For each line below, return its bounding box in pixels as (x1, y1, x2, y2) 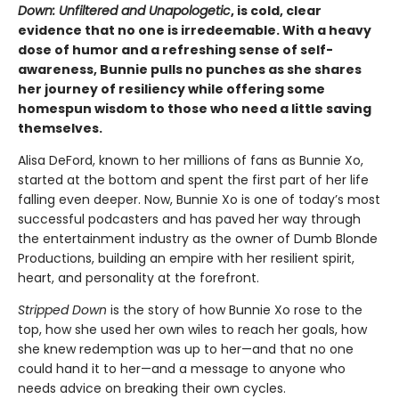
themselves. (18, 118, 102, 137)
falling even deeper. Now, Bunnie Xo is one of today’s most (18, 190, 380, 208)
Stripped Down (18, 300, 107, 319)
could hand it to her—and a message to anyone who (18, 359, 346, 378)
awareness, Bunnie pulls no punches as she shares (18, 60, 362, 78)
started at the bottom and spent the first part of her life (18, 170, 369, 189)
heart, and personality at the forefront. (18, 268, 259, 287)
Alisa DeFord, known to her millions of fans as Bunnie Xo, (18, 151, 363, 169)
